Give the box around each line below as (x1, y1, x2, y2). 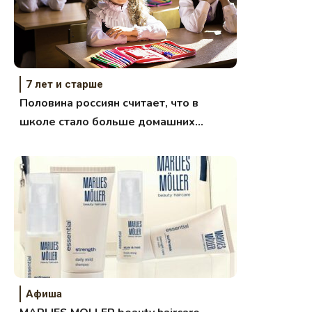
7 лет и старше (26, 78, 104, 91)
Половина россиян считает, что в (19, 95, 199, 111)
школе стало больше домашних (19, 114, 196, 130)
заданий (19, 133, 65, 149)
